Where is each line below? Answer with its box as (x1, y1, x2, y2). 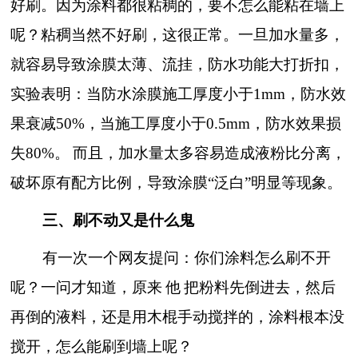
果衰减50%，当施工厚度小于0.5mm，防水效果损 (10, 115, 342, 133)
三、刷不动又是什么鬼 (42, 212, 194, 229)
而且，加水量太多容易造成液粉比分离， (73, 145, 347, 162)
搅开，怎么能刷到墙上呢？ (10, 338, 193, 356)
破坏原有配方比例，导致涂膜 (10, 174, 209, 192)
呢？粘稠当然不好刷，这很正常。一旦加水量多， (10, 26, 345, 44)
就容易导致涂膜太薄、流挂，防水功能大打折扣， (10, 56, 345, 74)
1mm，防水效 (253, 86, 347, 103)
